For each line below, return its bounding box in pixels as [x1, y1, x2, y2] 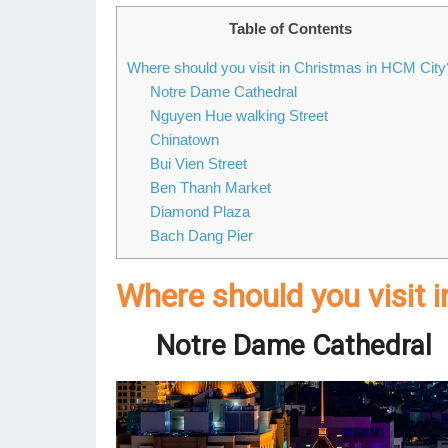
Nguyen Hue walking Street [149, 107, 328, 125]
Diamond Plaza [149, 203, 250, 221]
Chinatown [149, 131, 219, 149]
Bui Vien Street [149, 155, 247, 173]
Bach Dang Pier [149, 227, 253, 245]
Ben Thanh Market [149, 179, 271, 197]
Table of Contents [229, 20, 352, 38]
